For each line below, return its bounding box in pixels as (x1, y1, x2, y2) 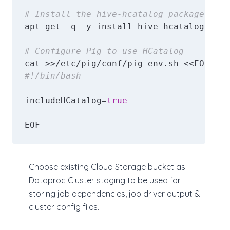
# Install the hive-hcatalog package (25, 9, 204, 19)
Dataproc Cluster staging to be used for (29, 175, 181, 185)
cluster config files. (29, 201, 99, 212)
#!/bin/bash (25, 70, 81, 81)
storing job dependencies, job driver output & (29, 188, 200, 199)
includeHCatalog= (25, 95, 107, 105)
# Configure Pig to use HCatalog (25, 46, 184, 56)
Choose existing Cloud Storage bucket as (29, 161, 185, 172)
